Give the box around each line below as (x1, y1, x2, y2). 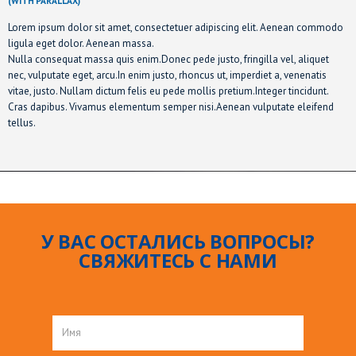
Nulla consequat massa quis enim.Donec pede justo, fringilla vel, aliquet (8, 52, 329, 66)
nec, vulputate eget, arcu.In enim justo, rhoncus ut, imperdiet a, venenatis (8, 68, 327, 82)
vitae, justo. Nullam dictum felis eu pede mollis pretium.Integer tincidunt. (8, 84, 328, 98)
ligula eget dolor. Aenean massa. (8, 37, 154, 50)
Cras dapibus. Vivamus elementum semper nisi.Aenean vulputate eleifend (8, 100, 334, 114)
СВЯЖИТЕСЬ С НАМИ (79, 247, 277, 274)
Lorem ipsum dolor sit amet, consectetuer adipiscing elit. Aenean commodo (8, 21, 343, 34)
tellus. (8, 116, 36, 130)
